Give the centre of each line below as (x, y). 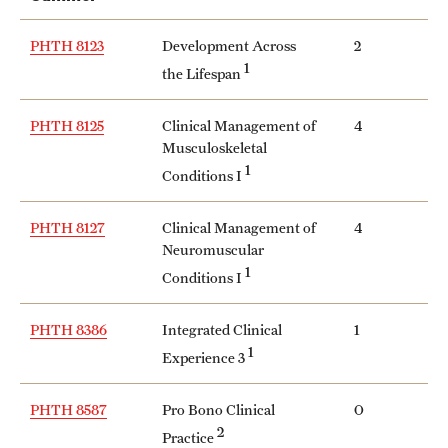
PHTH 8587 (68, 409)
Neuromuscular (213, 249)
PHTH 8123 (67, 45)
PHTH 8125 (67, 125)
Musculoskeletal (214, 147)
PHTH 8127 (67, 227)
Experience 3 (205, 357)
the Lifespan (203, 73)
